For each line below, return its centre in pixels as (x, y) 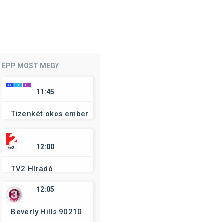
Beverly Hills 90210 (47, 212)
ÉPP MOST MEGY (31, 66)
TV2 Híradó (32, 169)
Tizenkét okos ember (50, 114)
